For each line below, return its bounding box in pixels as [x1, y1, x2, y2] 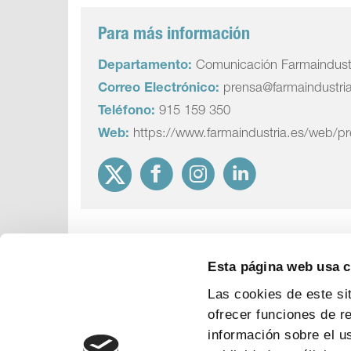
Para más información [98, 27, 251, 44]
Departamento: [98, 60, 193, 73]
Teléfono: [98, 105, 156, 118]
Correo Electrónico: [98, 82, 220, 96]
